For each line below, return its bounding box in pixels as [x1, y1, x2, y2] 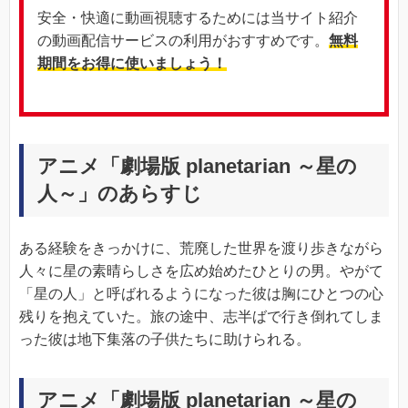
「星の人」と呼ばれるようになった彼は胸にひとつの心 [19, 286, 383, 301]
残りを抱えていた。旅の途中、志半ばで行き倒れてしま [19, 309, 383, 324]
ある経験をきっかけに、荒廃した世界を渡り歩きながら [19, 240, 383, 256]
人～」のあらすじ [37, 182, 202, 205]
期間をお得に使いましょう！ [37, 56, 227, 72]
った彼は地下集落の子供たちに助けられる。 [19, 331, 311, 347]
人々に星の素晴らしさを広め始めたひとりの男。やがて [19, 263, 383, 279]
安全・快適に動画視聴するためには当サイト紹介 [37, 10, 358, 26]
